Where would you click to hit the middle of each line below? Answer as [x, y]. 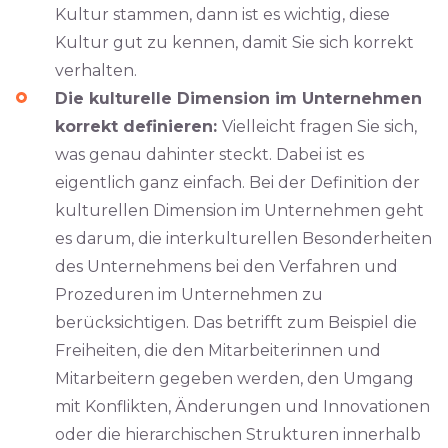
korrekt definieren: [138, 126]
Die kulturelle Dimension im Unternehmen [238, 98]
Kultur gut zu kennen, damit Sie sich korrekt [234, 42]
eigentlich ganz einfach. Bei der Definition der [237, 182]
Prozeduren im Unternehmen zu [189, 294]
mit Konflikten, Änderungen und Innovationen [242, 406]
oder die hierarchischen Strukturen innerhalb [238, 434]
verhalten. [96, 70]
